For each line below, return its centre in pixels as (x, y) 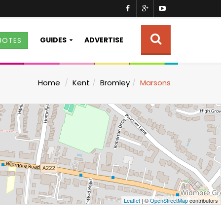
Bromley (115, 83)
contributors (203, 200)
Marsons (155, 83)
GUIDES (53, 40)
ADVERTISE (104, 40)
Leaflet (132, 200)
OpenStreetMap (169, 200)
